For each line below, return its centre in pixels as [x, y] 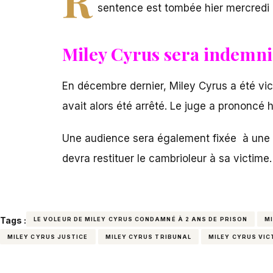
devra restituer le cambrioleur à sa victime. [167, 159]
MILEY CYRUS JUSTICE [48, 237]
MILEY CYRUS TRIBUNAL [148, 237]
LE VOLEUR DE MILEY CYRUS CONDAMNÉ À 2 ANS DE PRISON [141, 219]
